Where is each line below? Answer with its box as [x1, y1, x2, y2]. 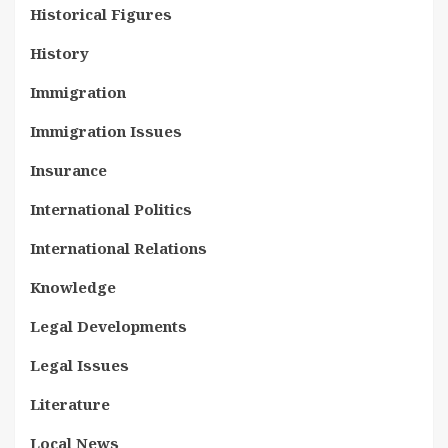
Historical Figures [30, 4, 172, 24]
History [30, 43, 89, 63]
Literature [30, 394, 110, 414]
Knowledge [30, 277, 116, 297]
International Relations [30, 238, 207, 258]
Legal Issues [30, 355, 129, 375]
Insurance [30, 160, 107, 180]
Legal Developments [30, 316, 187, 336]
